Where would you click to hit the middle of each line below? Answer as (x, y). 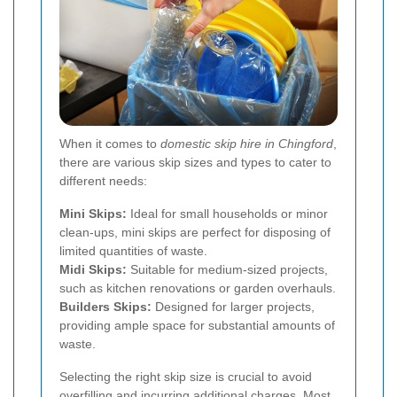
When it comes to (110, 143)
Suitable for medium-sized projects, (227, 269)
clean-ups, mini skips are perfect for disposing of (195, 232)
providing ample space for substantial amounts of (197, 325)
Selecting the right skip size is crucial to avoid (186, 376)
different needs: (103, 180)
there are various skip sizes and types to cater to (195, 162)
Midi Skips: (93, 269)
